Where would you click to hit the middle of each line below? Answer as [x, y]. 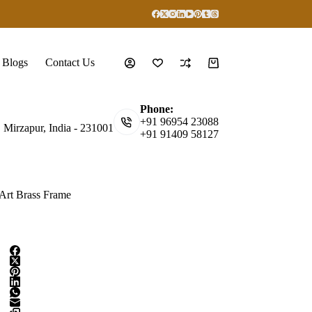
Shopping [228, 68]
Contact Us [70, 62]
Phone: [156, 109]
